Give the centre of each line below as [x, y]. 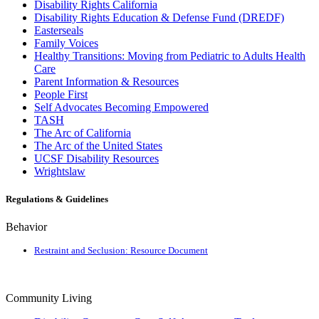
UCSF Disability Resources [96, 158]
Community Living [49, 298]
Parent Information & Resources [106, 81]
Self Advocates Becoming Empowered [121, 107]
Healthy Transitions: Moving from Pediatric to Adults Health [170, 56]
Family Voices [66, 43]
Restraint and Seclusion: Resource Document [121, 250]
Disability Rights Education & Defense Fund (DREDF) [159, 17]
